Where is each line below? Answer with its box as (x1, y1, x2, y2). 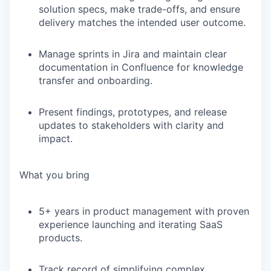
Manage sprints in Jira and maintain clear (39, 48, 227, 60)
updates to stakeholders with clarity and (39, 119, 224, 132)
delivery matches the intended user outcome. (39, 16, 246, 29)
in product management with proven (79, 205, 249, 218)
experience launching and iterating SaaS (39, 218, 223, 231)
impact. (39, 132, 73, 145)
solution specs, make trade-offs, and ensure (39, 3, 240, 16)
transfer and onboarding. (39, 74, 152, 87)
